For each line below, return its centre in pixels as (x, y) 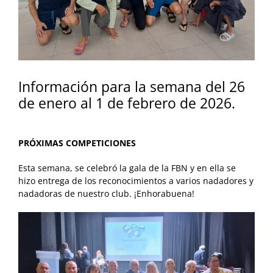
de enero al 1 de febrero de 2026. (127, 103)
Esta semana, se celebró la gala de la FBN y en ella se (127, 168)
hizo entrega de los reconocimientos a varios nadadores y (136, 180)
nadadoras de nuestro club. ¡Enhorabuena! (106, 193)
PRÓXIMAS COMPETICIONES (77, 143)
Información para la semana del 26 (132, 86)
